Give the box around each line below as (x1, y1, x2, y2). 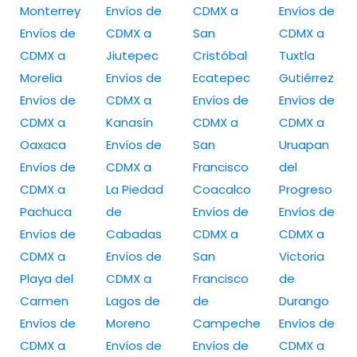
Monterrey (20, 2, 80, 19)
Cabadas (106, 225, 163, 242)
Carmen (20, 292, 69, 309)
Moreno (106, 314, 151, 331)
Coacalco (192, 180, 251, 198)
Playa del (20, 269, 73, 287)
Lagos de (106, 292, 161, 309)
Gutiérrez (278, 69, 334, 86)
